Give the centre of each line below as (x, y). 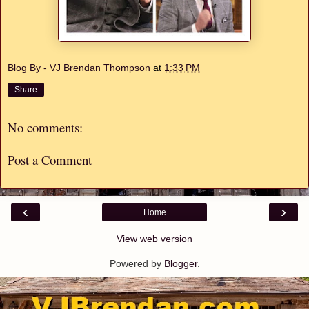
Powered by (137, 264)
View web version (154, 239)
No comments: (45, 128)
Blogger (180, 264)
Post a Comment (50, 159)
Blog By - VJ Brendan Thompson (79, 68)
